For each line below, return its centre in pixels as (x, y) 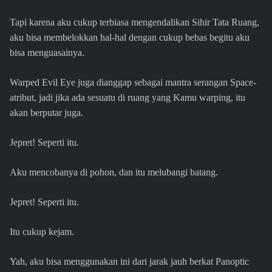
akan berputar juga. (46, 113)
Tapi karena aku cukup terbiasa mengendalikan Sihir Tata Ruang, (134, 22)
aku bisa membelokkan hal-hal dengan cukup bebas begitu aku (130, 38)
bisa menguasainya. (47, 53)
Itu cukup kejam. (42, 232)
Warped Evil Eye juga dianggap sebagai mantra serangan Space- (133, 83)
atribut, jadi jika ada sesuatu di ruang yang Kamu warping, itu (127, 98)
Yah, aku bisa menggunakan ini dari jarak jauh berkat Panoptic (129, 262)
